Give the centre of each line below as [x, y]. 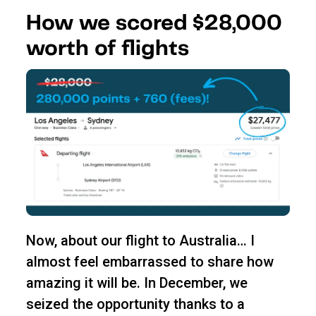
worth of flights [107, 49]
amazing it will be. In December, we [136, 282]
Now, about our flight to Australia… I [140, 240]
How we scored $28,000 [154, 23]
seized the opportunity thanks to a [135, 304]
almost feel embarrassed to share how [150, 261]
